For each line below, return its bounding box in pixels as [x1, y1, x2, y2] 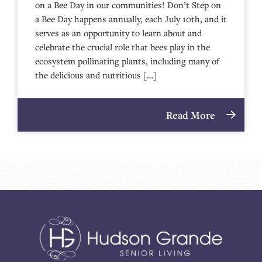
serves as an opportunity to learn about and [35, 26, 202, 39]
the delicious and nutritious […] [35, 68, 157, 81]
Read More [166, 108, 218, 122]
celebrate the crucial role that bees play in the [35, 40, 210, 53]
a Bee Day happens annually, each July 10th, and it [35, 12, 227, 25]
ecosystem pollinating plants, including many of [35, 54, 219, 67]
